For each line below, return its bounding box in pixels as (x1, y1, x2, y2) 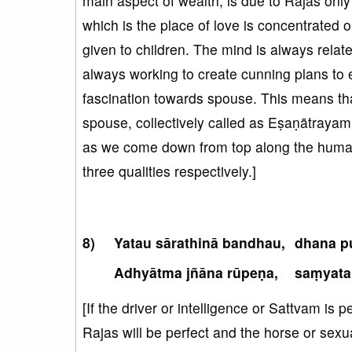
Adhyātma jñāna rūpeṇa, (114, 262, 278, 282)
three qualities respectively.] (82, 160, 256, 181)
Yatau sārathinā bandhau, (114, 232, 285, 252)
